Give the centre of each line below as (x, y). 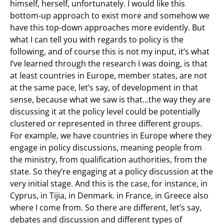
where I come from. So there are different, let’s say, (106, 207)
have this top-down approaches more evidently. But (107, 27)
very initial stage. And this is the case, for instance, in (109, 183)
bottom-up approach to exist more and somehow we (110, 15)
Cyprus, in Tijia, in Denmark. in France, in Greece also (109, 195)
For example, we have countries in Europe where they (111, 135)
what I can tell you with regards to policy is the (97, 39)
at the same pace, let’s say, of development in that (104, 87)
